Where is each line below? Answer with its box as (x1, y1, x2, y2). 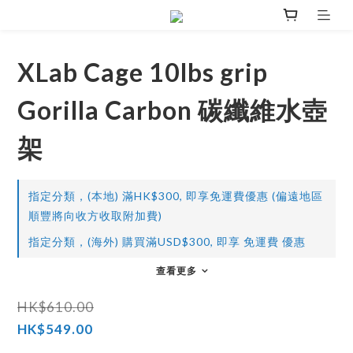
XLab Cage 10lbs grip (17, 57, 268, 88)
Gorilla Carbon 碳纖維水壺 (17, 95, 328, 126)
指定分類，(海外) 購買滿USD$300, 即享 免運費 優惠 (28, 235, 306, 249)
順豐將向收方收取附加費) (28, 209, 162, 223)
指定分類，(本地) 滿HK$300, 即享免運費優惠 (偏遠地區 (28, 189, 323, 203)
